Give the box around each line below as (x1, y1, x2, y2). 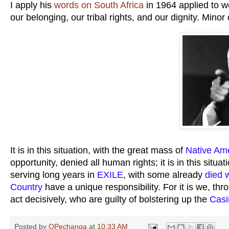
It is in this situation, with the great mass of (10, 145, 186, 156)
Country (10, 182, 42, 193)
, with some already (123, 170, 205, 180)
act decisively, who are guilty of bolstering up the (10, 194, 210, 205)
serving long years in (10, 170, 97, 180)
